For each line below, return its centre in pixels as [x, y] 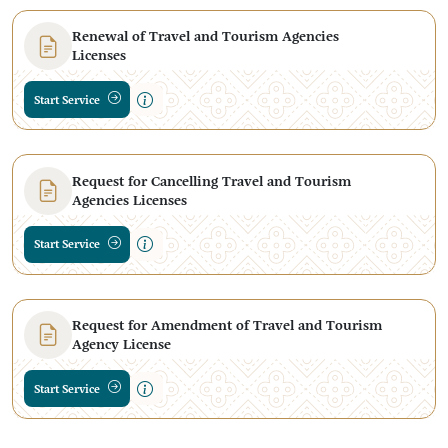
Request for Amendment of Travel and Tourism [227, 324]
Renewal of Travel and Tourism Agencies [206, 36]
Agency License [122, 343]
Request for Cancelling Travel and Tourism [212, 180]
